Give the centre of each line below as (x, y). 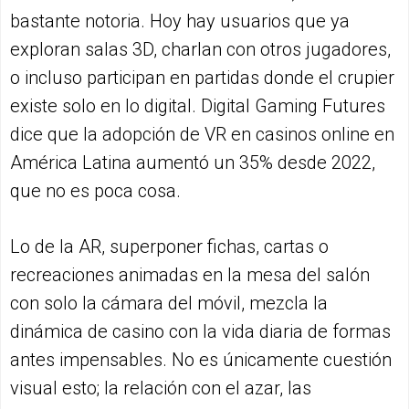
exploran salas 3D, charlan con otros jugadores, (200, 50)
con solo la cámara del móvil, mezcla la (169, 304)
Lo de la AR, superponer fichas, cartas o (169, 247)
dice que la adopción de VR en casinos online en (202, 135)
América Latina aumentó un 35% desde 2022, (193, 163)
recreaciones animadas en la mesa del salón (190, 275)
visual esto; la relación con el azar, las (161, 388)
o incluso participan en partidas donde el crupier (202, 78)
